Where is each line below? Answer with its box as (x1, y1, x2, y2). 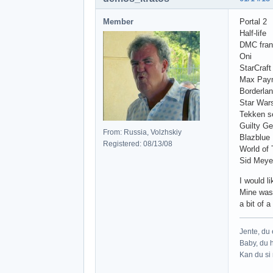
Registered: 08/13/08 (103, 139, 172, 148)
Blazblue (239, 132, 270, 142)
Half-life (239, 28, 266, 38)
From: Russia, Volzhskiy (103, 127, 182, 136)
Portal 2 (239, 16, 267, 26)
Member (103, 16, 133, 26)
